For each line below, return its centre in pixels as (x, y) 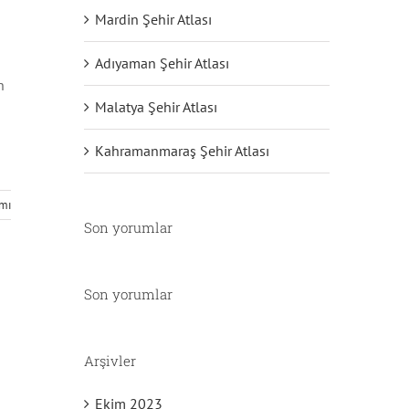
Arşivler (110, 361)
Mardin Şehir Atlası (153, 20)
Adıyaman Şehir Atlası (162, 63)
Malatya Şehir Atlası (156, 107)
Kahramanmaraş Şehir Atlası (182, 151)
